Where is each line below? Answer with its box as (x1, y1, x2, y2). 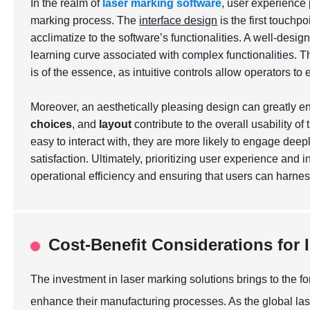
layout (99, 118, 132, 130)
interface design (139, 15, 218, 26)
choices (30, 118, 73, 130)
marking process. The (30, 15, 140, 26)
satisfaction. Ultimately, (30, 153, 146, 165)
